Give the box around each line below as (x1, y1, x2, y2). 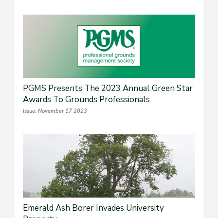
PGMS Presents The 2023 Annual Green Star (23, 83, 193, 94)
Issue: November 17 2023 (23, 108, 87, 115)
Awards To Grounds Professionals (23, 94, 150, 106)
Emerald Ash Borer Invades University (23, 202, 164, 214)
